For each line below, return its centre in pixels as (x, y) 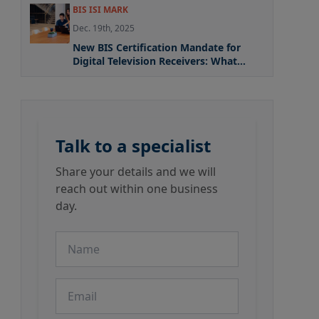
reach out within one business (136, 189)
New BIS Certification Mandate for (156, 47)
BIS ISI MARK (100, 10)
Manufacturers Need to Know (145, 74)
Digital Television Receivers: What (155, 61)
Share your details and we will (135, 172)
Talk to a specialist (133, 146)
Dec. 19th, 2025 (103, 28)
